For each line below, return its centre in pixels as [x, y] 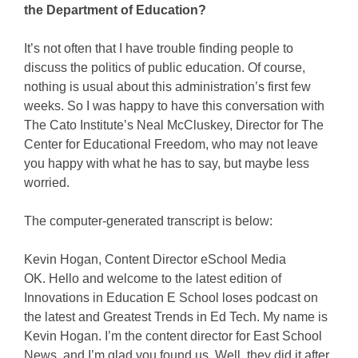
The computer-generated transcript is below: [148, 221]
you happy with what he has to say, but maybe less [167, 163]
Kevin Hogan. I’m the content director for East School [173, 336]
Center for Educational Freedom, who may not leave [171, 144]
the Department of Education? [115, 10]
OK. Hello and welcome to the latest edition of [153, 278]
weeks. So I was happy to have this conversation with [174, 106]
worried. [47, 183]
